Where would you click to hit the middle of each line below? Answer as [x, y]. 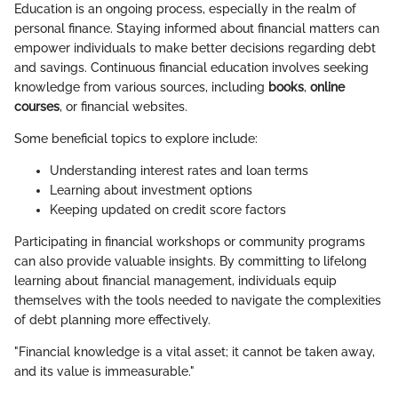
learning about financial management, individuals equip [175, 280]
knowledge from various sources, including [141, 87]
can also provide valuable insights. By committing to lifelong [191, 261]
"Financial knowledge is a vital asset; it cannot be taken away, [195, 351]
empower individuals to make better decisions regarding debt [195, 48]
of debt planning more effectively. [112, 319]
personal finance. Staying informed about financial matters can [197, 28]
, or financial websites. [123, 106]
